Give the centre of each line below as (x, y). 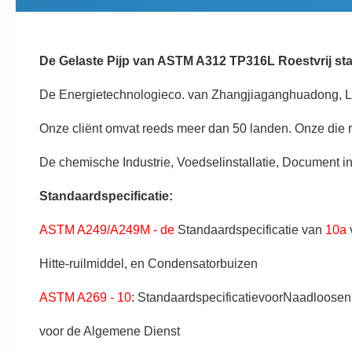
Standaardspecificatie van (250, 230)
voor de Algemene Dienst (110, 331)
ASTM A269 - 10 (85, 297)
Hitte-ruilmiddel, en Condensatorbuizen (148, 264)
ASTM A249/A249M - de (107, 230)
